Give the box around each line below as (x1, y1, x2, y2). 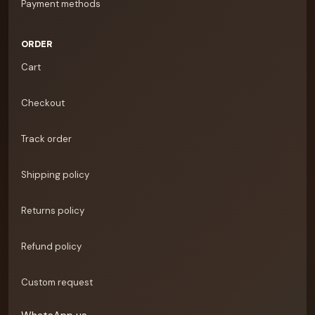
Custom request (21, 276, 93, 288)
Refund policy (21, 240, 82, 252)
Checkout (21, 97, 65, 109)
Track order (21, 133, 72, 145)
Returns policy (21, 205, 84, 217)
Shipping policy (21, 169, 89, 181)
